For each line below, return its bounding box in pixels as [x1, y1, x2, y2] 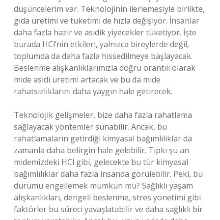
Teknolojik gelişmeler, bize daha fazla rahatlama [14, 110, 192, 120]
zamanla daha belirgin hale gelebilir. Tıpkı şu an [14, 145, 189, 156]
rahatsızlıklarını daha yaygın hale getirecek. [14, 86, 172, 97]
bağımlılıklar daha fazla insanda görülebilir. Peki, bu [14, 168, 203, 179]
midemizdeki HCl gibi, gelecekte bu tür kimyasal [14, 157, 188, 167]
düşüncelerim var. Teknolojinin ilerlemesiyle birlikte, [14, 3, 205, 14]
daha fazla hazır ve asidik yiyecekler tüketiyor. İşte [14, 27, 196, 38]
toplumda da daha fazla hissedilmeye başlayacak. [14, 51, 192, 61]
